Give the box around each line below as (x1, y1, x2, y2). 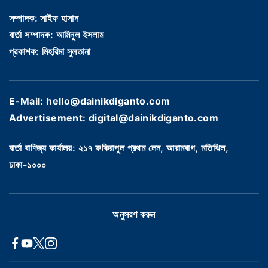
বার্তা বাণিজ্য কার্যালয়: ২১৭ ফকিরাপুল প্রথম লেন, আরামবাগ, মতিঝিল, (9, 141, 229, 154)
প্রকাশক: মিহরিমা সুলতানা (9, 45, 91, 58)
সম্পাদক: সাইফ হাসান (9, 12, 79, 25)
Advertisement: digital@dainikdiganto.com (9, 112, 218, 124)
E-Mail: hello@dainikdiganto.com (9, 95, 170, 108)
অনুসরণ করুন (112, 208, 156, 220)
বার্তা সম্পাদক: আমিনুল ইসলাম (9, 29, 104, 41)
